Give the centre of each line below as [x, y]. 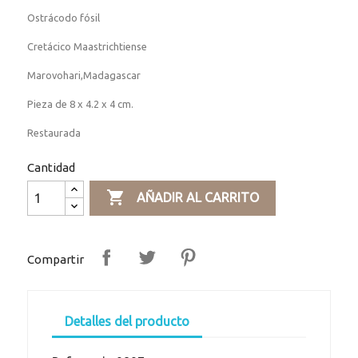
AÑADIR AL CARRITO [197, 198]
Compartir [56, 259]
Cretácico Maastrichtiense [88, 47]
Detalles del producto [127, 322]
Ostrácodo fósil [64, 18]
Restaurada [54, 133]
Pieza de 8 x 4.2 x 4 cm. [81, 104]
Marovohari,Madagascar [84, 76]
